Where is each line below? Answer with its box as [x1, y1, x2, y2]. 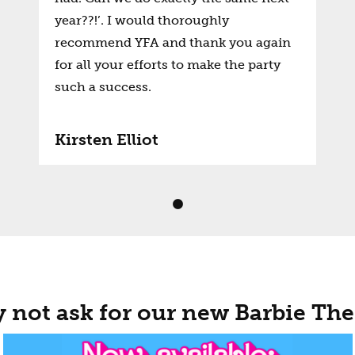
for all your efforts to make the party [55, 57, 281, 72]
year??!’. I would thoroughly [55, 13, 229, 28]
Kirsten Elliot [55, 130, 158, 149]
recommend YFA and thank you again [55, 35, 291, 50]
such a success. [55, 79, 151, 94]
